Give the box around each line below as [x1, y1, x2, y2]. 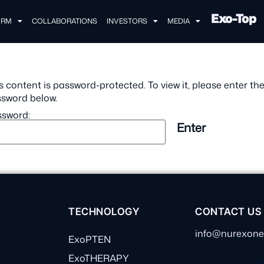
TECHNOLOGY [68, 205, 140, 217]
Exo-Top [211, 10, 256, 27]
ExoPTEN [68, 232, 111, 246]
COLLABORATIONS [32, 16, 98, 27]
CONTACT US [195, 205, 262, 217]
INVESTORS [107, 16, 148, 27]
